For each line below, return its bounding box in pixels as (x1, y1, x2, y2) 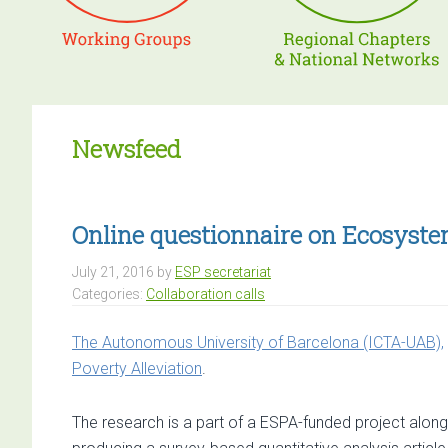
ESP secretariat (175, 264, 271, 280)
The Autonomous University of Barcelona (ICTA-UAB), (72, 333, 444, 352)
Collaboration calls (146, 286, 265, 302)
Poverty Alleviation (72, 359, 202, 378)
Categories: (72, 286, 146, 302)
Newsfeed (72, 133, 181, 165)
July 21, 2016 (72, 264, 154, 280)
